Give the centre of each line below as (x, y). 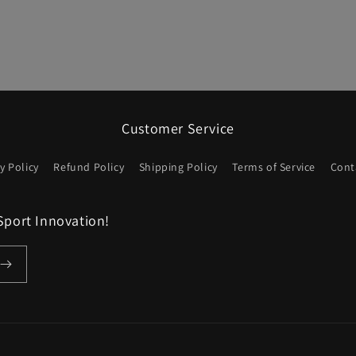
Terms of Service (274, 167)
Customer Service (178, 128)
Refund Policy (89, 167)
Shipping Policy (178, 167)
